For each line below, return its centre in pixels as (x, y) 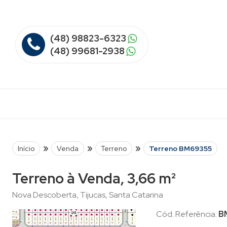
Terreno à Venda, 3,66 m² (94, 178)
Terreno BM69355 (180, 148)
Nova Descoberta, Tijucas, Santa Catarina (88, 195)
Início (26, 148)
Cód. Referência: (187, 214)
